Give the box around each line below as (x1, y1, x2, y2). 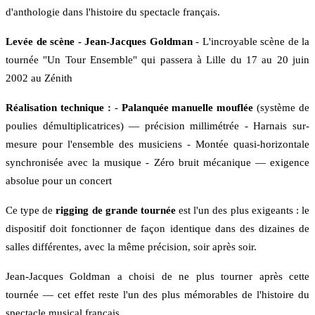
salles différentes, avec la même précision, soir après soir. (6, 241, 257, 253)
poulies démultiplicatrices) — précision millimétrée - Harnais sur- (6, 120, 309, 132)
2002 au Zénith (6, 72, 72, 84)
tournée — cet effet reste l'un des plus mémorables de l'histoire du (6, 289, 309, 301)
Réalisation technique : (6, 102, 111, 114)
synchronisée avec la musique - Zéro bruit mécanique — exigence (6, 157, 309, 169)
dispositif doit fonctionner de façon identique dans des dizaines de (6, 223, 309, 235)
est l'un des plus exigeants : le (175, 205, 310, 217)
